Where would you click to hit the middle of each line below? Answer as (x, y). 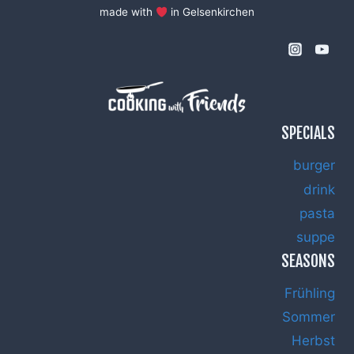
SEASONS (308, 261)
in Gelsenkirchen (211, 12)
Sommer (309, 316)
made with (127, 12)
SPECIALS (308, 134)
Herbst (313, 341)
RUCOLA (143, 20)
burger (314, 165)
